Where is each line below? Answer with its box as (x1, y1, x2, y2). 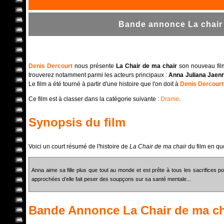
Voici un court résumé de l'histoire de (28, 143, 129, 150)
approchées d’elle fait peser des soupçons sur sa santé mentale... (31, 175, 191, 182)
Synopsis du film (28, 115, 125, 129)
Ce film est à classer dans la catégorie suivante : (28, 95, 160, 103)
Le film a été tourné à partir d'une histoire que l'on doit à (28, 80, 180, 88)
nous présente (72, 62, 116, 70)
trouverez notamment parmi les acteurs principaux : (28, 71, 169, 79)
